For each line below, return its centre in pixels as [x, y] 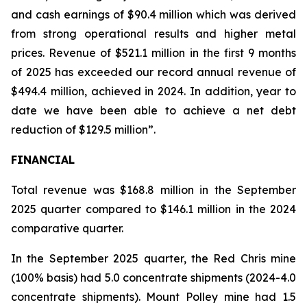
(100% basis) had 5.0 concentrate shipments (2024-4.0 [153, 278]
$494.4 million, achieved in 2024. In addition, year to [153, 91]
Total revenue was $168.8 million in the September [153, 190]
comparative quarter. [67, 228]
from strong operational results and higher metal [153, 34]
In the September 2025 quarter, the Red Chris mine [153, 258]
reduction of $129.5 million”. [83, 130]
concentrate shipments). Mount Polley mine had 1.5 [153, 297]
